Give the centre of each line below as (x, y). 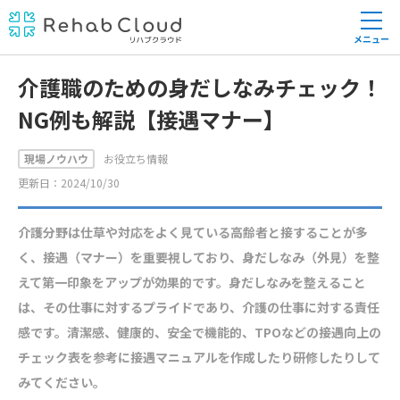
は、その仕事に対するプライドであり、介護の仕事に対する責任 (199, 307)
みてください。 (62, 382)
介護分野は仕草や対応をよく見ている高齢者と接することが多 (193, 232)
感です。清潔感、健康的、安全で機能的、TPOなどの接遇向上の (200, 332)
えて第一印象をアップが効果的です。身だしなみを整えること (192, 282)
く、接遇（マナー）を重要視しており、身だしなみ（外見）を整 (199, 257)
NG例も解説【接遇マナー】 (151, 119)
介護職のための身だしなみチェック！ (200, 87)
